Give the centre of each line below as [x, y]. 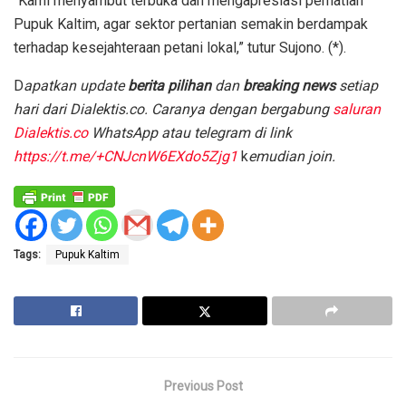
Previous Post [203, 386]
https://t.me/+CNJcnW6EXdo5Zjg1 [127, 157]
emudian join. [292, 157]
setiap [357, 86]
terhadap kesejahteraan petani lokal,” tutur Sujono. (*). [180, 48]
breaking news [289, 86]
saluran [357, 110]
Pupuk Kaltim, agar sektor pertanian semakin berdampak [191, 24]
